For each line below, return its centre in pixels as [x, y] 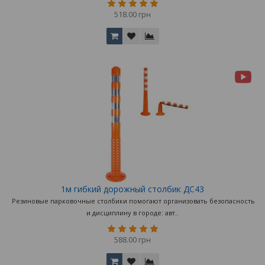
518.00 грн [132, 14]
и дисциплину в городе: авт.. [132, 213]
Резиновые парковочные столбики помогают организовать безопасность [132, 201]
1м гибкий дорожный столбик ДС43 [132, 189]
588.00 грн [132, 240]
